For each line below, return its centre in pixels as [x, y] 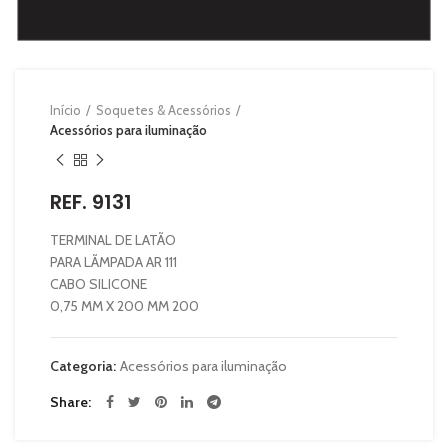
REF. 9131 [91, 202]
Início [65, 110]
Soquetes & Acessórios [163, 110]
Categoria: [84, 366]
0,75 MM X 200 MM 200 [124, 306]
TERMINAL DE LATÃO [113, 240]
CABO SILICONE [98, 284]
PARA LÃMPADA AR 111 [113, 262]
